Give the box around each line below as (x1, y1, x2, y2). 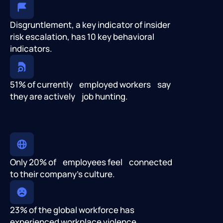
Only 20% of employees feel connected (10, 156, 172, 168)
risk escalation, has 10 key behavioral (10, 31, 154, 43)
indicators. (10, 43, 52, 55)
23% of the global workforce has (10, 204, 134, 216)
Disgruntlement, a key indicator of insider (10, 19, 175, 31)
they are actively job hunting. (10, 91, 128, 103)
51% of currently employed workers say (10, 79, 171, 91)
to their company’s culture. (10, 168, 115, 180)
